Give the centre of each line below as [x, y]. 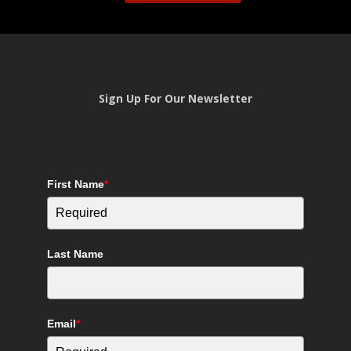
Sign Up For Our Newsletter [175, 98]
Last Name [76, 254]
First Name [76, 184]
